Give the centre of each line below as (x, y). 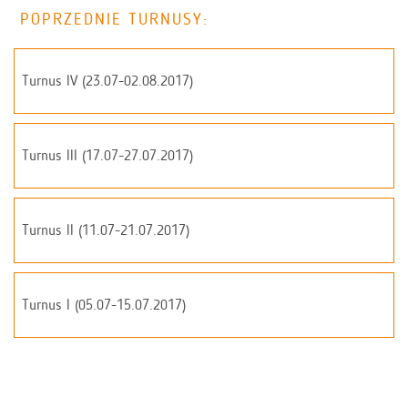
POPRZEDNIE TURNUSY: (114, 19)
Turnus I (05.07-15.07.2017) (104, 304)
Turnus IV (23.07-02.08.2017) (107, 80)
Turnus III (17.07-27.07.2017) (107, 155)
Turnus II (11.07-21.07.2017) (106, 229)
